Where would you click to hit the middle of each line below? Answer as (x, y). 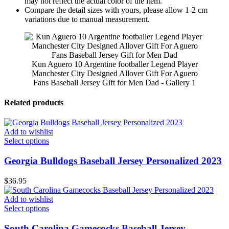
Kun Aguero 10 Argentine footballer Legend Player (114, 64)
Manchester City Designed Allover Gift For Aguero (114, 73)
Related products (34, 103)
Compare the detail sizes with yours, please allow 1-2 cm (116, 10)
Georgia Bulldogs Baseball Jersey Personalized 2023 (113, 161)
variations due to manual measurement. (87, 19)
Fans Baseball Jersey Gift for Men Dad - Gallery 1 (114, 82)
